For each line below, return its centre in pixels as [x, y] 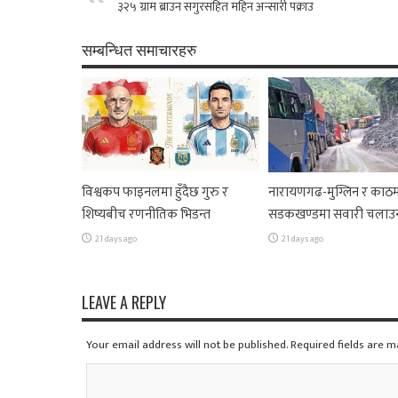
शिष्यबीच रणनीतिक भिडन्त [146, 214]
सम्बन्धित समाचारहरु [139, 49]
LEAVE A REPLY [124, 302]
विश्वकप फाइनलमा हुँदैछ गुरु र [155, 192]
